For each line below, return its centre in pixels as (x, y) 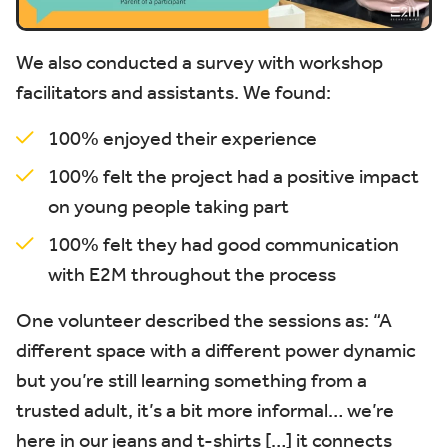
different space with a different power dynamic (216, 349)
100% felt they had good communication (223, 243)
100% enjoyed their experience (182, 137)
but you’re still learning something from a (191, 379)
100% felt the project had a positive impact (233, 175)
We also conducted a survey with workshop (199, 61)
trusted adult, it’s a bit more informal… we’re (205, 409)
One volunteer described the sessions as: (194, 319)
